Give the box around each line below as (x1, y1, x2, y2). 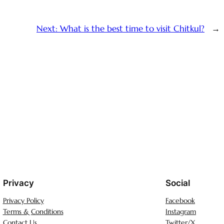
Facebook (165, 196, 195, 205)
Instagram (165, 207, 196, 216)
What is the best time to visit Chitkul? (60, 23, 204, 34)
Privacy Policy (2, 196, 44, 205)
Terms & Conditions (2, 207, 63, 216)
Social (165, 178, 190, 188)
